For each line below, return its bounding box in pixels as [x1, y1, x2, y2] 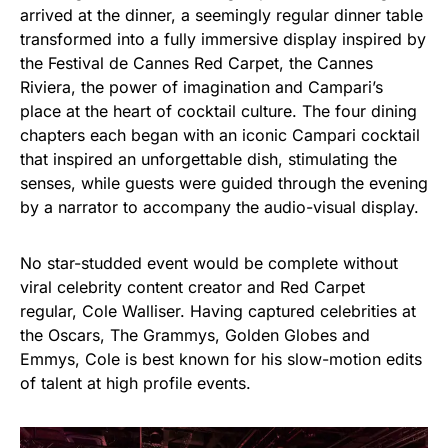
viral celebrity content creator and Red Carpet [20, 276, 365, 297]
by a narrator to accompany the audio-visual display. [20, 196, 419, 217]
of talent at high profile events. [20, 372, 251, 393]
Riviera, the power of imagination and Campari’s [20, 76, 383, 97]
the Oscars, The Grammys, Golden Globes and [20, 324, 370, 345]
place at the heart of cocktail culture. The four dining [20, 100, 417, 121]
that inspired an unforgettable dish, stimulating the [20, 148, 397, 169]
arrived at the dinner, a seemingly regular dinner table [20, 4, 423, 25]
